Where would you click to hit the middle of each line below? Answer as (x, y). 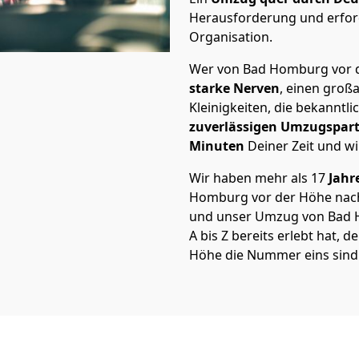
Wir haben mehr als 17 (257, 178)
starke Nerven (234, 88)
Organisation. (231, 37)
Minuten (218, 146)
